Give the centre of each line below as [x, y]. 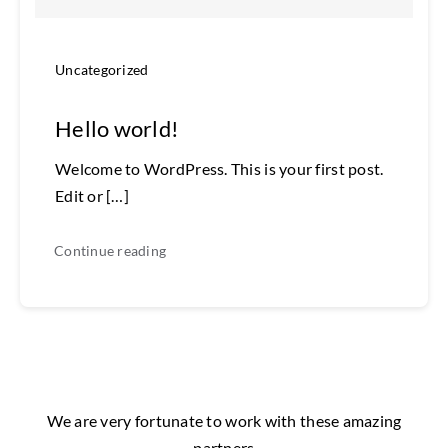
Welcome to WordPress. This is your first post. [219, 169]
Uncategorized [101, 70]
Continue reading [110, 251]
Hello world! [117, 129]
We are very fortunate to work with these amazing [224, 421]
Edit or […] [91, 196]
